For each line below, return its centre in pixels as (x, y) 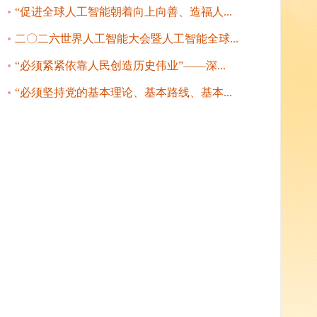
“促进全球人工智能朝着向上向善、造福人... (123, 12)
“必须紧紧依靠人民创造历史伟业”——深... (120, 65)
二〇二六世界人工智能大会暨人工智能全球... (127, 39)
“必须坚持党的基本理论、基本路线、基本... (123, 92)
